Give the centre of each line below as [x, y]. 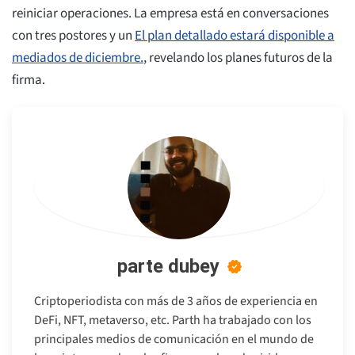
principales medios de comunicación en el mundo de [174, 340]
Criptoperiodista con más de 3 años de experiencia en [176, 302]
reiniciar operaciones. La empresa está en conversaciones [170, 14]
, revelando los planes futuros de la [238, 58]
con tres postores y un [73, 36]
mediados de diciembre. [78, 58]
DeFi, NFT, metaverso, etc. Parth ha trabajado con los [173, 321]
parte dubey [168, 267]
